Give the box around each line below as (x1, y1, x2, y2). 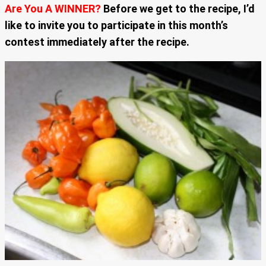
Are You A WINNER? (5, 2, 103, 15)
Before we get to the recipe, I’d (103, 2, 255, 15)
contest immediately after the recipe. (5, 35, 189, 48)
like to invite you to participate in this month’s (5, 18, 228, 31)
